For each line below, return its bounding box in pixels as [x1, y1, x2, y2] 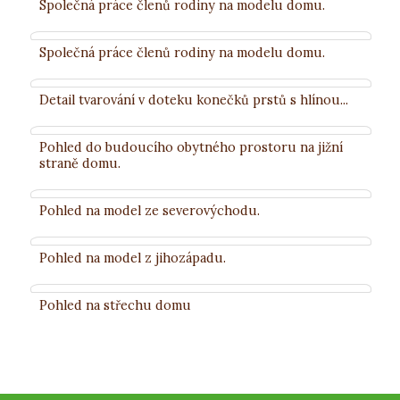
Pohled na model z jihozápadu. [38, 249, 226, 267]
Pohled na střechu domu [38, 296, 191, 314]
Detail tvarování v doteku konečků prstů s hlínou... [38, 91, 348, 109]
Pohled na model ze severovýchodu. [38, 202, 260, 220]
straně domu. [38, 154, 121, 172]
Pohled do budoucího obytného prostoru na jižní [38, 138, 343, 156]
